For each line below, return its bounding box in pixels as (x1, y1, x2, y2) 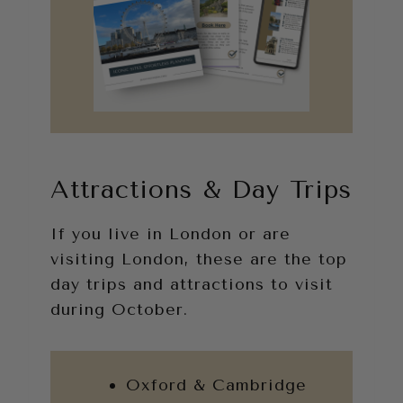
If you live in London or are (50, 224, 291, 245)
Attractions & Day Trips (50, 175, 352, 205)
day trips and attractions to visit (50, 274, 333, 295)
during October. (50, 300, 188, 320)
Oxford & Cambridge (126, 375, 307, 396)
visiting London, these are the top (50, 249, 347, 270)
